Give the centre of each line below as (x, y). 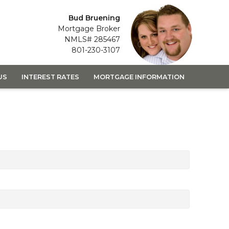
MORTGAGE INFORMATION (139, 77)
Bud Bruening (94, 18)
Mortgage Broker (89, 29)
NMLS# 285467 (92, 39)
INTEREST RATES (50, 77)
